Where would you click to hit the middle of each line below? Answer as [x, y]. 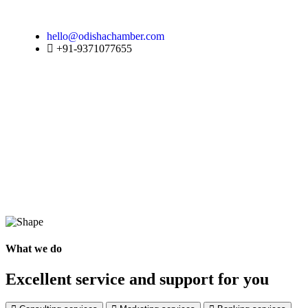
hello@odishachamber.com [106, 36]
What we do [34, 249]
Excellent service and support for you [137, 279]
